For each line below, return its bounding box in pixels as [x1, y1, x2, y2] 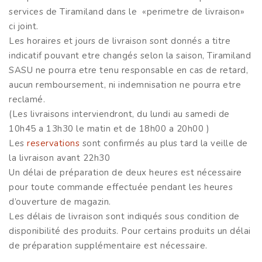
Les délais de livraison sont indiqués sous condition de [9, 210, 240, 222]
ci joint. [9, 20, 39, 32]
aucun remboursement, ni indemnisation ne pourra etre [9, 78, 241, 91]
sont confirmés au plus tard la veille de [82, 137, 248, 149]
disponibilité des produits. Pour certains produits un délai [9, 225, 251, 237]
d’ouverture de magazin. [9, 195, 113, 208]
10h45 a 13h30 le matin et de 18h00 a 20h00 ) [9, 122, 212, 135]
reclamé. [9, 93, 45, 105]
